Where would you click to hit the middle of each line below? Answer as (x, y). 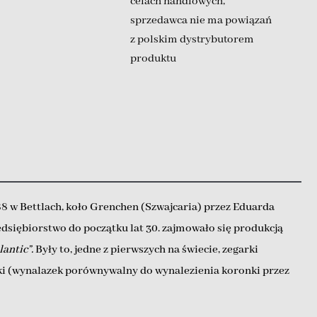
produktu (153, 58)
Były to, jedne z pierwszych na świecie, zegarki (146, 249)
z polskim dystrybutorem (192, 39)
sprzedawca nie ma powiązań (201, 20)
